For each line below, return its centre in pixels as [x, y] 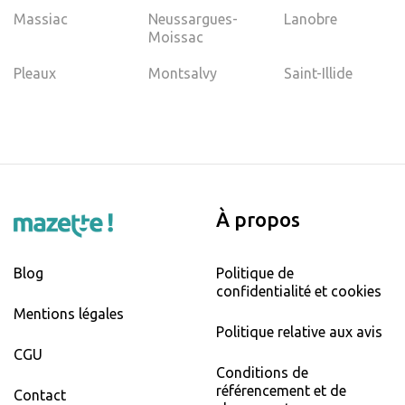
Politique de [255, 273]
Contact [40, 395]
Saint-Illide [318, 73]
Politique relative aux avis [299, 331]
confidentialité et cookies [299, 291]
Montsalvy [183, 73]
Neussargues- [193, 19]
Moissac [176, 37]
